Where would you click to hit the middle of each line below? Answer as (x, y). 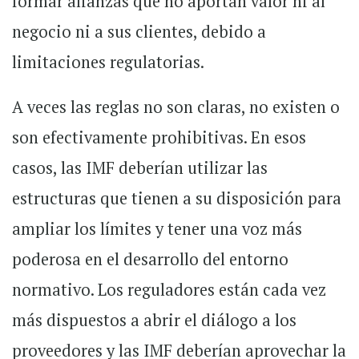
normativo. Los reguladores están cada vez (169, 290)
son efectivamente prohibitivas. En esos (159, 138)
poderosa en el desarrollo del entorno (150, 260)
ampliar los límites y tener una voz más (157, 229)
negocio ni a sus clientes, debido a (139, 32)
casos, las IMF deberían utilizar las (140, 168)
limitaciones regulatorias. (108, 63)
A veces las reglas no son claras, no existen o (176, 107)
